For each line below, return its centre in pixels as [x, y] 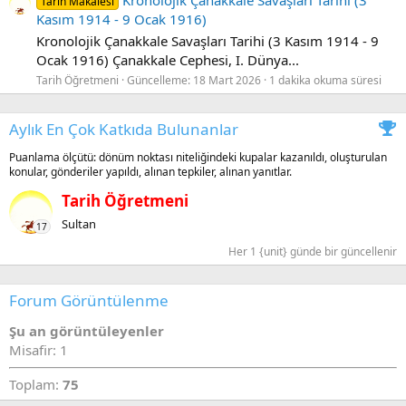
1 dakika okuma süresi [325, 81]
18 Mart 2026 [227, 81]
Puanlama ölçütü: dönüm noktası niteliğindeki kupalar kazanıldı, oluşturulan [198, 158]
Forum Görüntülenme [89, 301]
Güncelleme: [160, 81]
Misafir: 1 [39, 350]
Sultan [79, 223]
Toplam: [36, 385]
